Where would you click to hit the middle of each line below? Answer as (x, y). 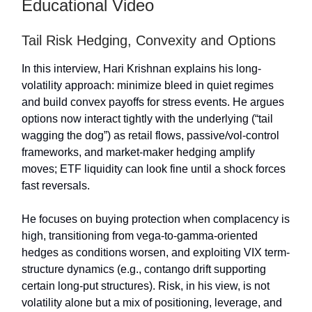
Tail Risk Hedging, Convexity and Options (149, 41)
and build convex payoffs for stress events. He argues (153, 102)
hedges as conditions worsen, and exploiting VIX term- (156, 253)
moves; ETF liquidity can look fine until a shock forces (154, 169)
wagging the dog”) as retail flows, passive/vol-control (150, 136)
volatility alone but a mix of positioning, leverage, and (152, 303)
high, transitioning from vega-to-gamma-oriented (140, 236)
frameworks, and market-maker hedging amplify (138, 153)
